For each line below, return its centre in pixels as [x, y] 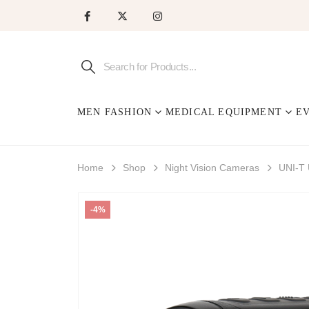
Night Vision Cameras [212, 168]
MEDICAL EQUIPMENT [224, 112]
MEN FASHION [115, 112]
